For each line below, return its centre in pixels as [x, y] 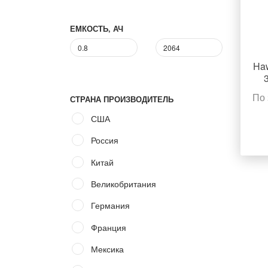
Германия [110, 205]
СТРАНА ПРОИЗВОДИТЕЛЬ [122, 100]
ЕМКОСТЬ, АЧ [97, 29]
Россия [105, 140]
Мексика [107, 249]
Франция [109, 227]
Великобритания [124, 184]
